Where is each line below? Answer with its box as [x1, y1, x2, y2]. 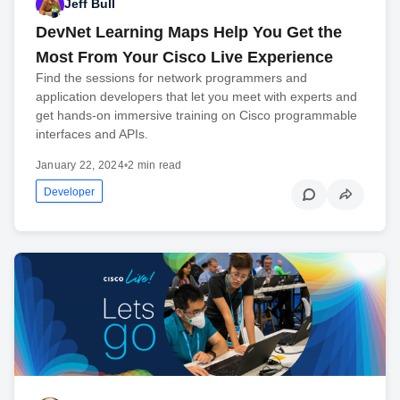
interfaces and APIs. [36, 126, 148, 141]
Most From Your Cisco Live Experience [36, 47, 333, 66]
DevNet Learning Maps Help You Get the [36, 22, 342, 41]
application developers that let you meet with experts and [36, 88, 357, 104]
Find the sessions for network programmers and [36, 70, 307, 85]
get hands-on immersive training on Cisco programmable [36, 107, 357, 122]
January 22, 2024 [36, 158, 124, 171]
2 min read [128, 158, 182, 171]
